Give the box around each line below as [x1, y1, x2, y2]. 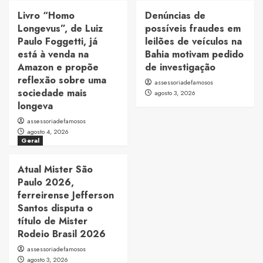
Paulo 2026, [18, 175, 74, 189]
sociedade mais [18, 86, 87, 100]
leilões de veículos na [144, 34, 242, 48]
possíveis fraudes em [144, 21, 241, 35]
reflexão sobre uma [18, 73, 106, 87]
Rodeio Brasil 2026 [18, 227, 106, 241]
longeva [18, 99, 53, 113]
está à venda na [18, 47, 89, 61]
